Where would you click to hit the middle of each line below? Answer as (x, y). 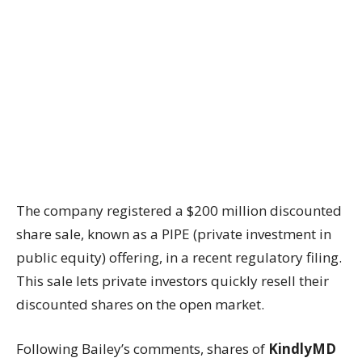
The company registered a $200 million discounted (179, 210)
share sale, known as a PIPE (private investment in (174, 234)
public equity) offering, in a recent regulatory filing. (179, 257)
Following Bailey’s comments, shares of (142, 348)
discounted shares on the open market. (140, 304)
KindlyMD (302, 348)
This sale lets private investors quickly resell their (173, 280)
